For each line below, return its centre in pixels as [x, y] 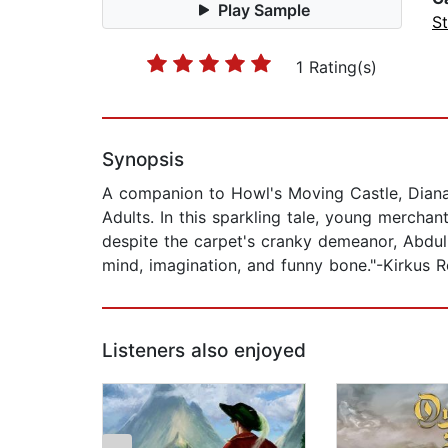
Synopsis [143, 160]
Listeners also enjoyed [204, 351]
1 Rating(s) [336, 67]
